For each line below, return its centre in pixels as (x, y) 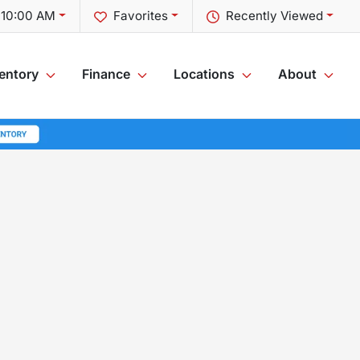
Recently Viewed (275, 16)
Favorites (141, 16)
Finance (106, 74)
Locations (204, 74)
